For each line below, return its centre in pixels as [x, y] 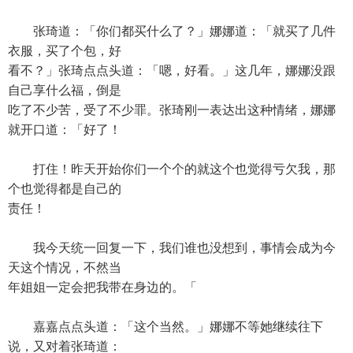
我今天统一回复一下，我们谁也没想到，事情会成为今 [172, 248]
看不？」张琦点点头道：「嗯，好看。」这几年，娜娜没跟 [172, 71]
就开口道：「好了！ [65, 130]
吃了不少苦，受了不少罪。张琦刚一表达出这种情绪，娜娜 [172, 110]
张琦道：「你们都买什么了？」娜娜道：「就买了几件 [172, 31]
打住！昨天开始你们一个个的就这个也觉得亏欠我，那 [172, 169]
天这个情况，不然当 [65, 268]
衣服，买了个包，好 [65, 51]
